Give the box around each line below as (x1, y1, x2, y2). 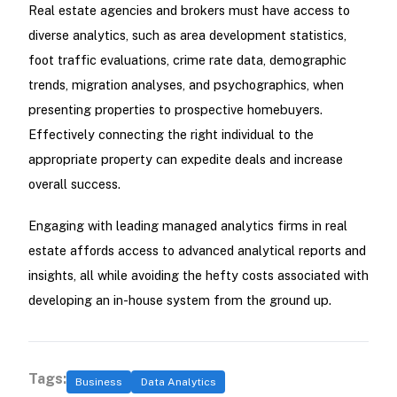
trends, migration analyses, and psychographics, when (27, 77, 344, 93)
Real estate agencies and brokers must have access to (27, 3, 350, 19)
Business (75, 375, 123, 388)
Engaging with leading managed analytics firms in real (27, 218, 347, 234)
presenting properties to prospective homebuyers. (27, 102, 323, 118)
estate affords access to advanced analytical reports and (27, 243, 366, 259)
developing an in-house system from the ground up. (27, 292, 331, 308)
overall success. (27, 176, 121, 192)
